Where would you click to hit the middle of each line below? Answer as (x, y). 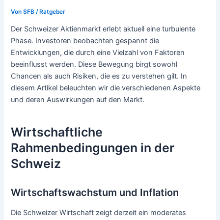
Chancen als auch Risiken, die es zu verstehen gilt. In (99, 76)
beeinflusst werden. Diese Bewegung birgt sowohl (94, 65)
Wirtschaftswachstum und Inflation (95, 192)
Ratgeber (53, 12)
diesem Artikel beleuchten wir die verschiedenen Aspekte (106, 88)
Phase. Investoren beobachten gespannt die (85, 41)
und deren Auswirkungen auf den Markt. (78, 100)
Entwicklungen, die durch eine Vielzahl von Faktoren (98, 53)
